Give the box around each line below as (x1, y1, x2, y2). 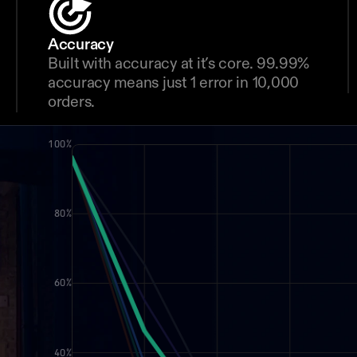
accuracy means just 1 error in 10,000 (48, 76, 300, 91)
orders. (48, 96, 96, 110)
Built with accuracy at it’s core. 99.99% (48, 57, 310, 72)
